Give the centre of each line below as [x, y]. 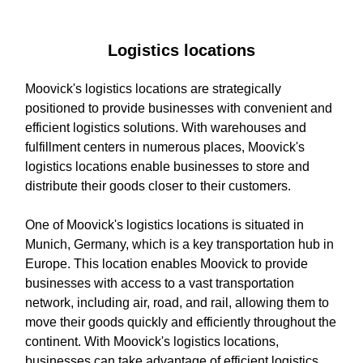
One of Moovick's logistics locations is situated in [164, 224]
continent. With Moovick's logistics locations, [152, 341]
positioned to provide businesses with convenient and [179, 108]
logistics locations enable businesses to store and [167, 166]
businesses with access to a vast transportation [160, 283]
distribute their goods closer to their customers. [158, 186]
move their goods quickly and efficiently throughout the [181, 322]
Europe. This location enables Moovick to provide [167, 263]
